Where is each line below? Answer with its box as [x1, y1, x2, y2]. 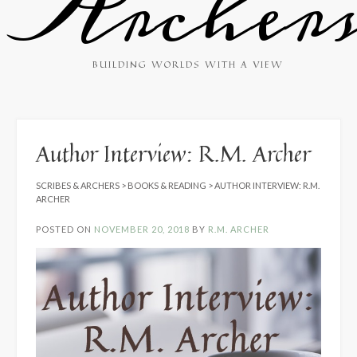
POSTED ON [36, 223, 94, 234]
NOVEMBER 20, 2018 [94, 223, 190, 234]
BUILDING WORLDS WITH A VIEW [92, 56, 284, 72]
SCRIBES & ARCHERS [36, 179, 120, 190]
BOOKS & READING [127, 179, 206, 190]
